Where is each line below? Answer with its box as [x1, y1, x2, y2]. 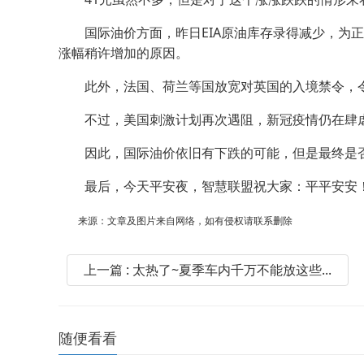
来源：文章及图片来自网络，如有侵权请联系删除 [58, 214, 292, 228]
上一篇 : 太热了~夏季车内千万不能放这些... [84, 261, 331, 279]
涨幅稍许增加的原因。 [58, 44, 188, 63]
